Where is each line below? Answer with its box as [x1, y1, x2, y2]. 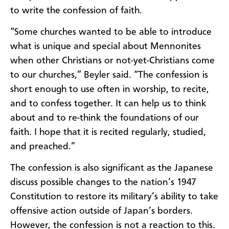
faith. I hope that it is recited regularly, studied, [10, 128, 206, 138]
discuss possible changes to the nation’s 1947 [10, 178, 196, 188]
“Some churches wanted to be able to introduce [10, 28, 212, 37]
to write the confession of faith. [10, 6, 142, 15]
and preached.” [10, 142, 75, 152]
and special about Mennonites [71, 42, 201, 52]
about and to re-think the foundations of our [10, 113, 199, 123]
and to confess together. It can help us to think [10, 99, 207, 109]
